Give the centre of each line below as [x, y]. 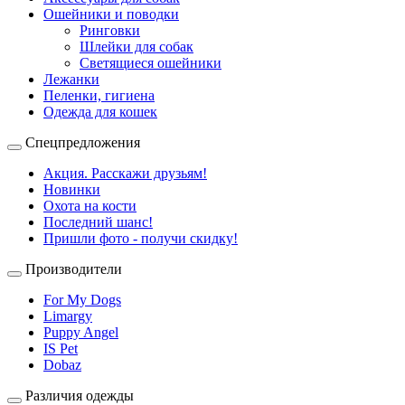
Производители [72, 269]
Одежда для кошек [100, 112]
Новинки [72, 190]
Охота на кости [90, 206]
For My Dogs [82, 300]
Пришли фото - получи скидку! [141, 239]
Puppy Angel [81, 333]
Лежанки [71, 80]
